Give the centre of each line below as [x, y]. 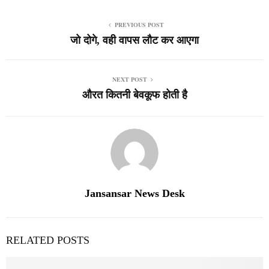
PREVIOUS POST [139, 24]
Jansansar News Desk [134, 193]
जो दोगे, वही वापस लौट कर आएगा [134, 40]
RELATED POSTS [48, 240]
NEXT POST [130, 79]
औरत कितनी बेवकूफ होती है [134, 95]
